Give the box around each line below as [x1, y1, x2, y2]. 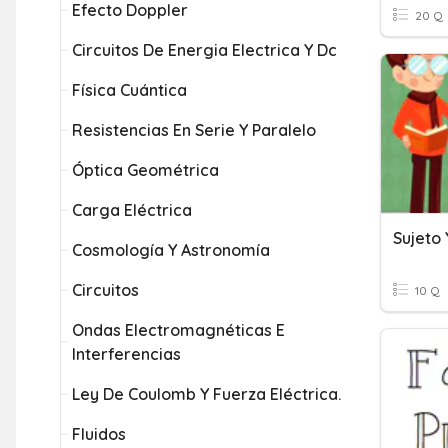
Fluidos [72, 424, 126, 444]
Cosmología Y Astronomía [72, 240, 270, 260]
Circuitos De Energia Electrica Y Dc [72, 40, 337, 60]
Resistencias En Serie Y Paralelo [72, 120, 316, 140]
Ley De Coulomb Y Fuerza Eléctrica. [72, 384, 341, 404]
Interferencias [72, 344, 181, 364]
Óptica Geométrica [72, 160, 219, 180]
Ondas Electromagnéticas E [72, 320, 285, 340]
